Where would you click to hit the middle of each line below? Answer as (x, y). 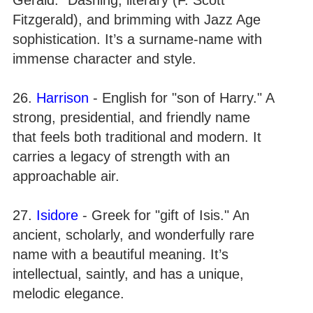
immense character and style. (104, 58)
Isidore (57, 215)
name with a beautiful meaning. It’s (121, 254)
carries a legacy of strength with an (121, 156)
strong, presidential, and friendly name (131, 117)
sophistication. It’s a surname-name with (137, 39)
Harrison (63, 97)
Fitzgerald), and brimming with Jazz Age (137, 19)
